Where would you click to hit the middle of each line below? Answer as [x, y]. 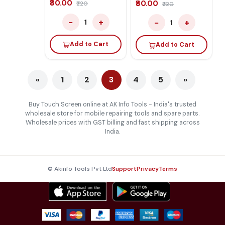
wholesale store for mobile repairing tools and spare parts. [113, 114]
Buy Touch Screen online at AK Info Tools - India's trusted [113, 104]
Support [124, 169]
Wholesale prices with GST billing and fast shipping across [113, 123]
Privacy [148, 169]
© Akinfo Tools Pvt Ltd [80, 169]
